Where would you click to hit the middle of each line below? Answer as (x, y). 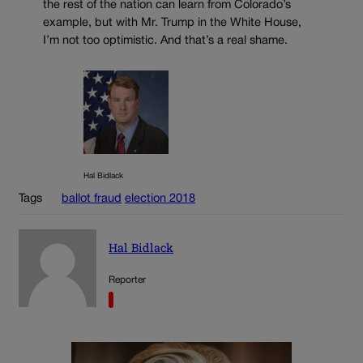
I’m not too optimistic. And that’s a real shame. (165, 41)
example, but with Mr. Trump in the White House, (172, 23)
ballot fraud (92, 199)
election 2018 (160, 199)
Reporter (127, 280)
